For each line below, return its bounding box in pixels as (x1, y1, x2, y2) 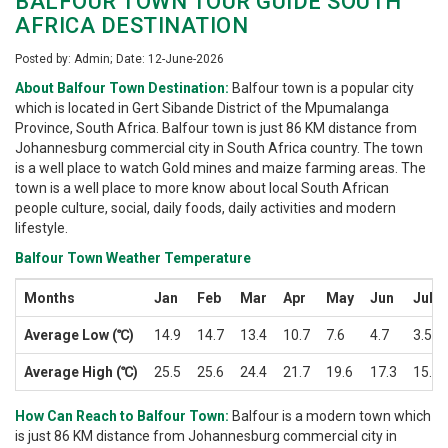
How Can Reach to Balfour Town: (15, 408, 229, 425)
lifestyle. (15, 220, 68, 237)
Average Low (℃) (24, 327, 134, 344)
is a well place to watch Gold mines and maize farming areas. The (15, 160, 426, 177)
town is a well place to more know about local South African (15, 180, 389, 197)
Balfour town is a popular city (229, 80, 414, 97)
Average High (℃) (24, 364, 138, 381)
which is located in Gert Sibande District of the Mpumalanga (15, 100, 389, 117)
